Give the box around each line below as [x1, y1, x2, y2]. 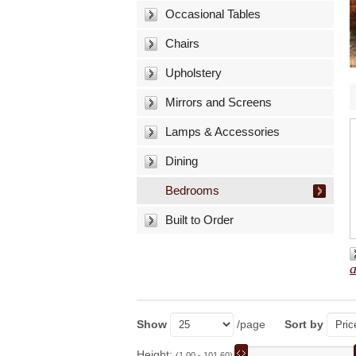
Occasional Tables [165, 7, 261, 21]
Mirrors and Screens [165, 95, 272, 109]
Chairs [165, 37, 199, 50]
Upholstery [165, 66, 222, 79]
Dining [165, 154, 198, 168]
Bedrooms [165, 184, 219, 197]
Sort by [284, 318, 323, 331]
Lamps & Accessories [165, 125, 280, 138]
